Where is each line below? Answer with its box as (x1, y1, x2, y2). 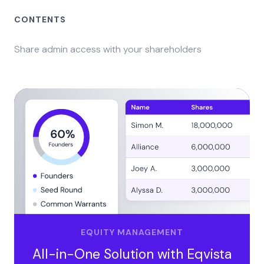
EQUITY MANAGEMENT (81, 227, 183, 238)
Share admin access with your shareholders (14, 43, 202, 56)
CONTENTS (14, 14, 66, 25)
